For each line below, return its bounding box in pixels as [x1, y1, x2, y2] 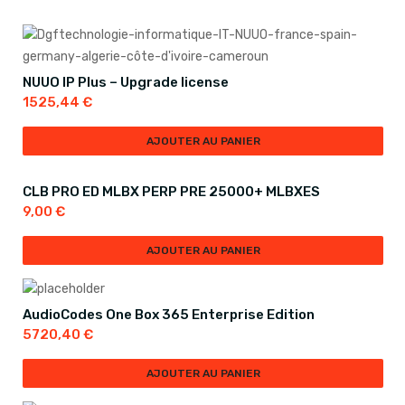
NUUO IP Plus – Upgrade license [23, 74, 229, 90]
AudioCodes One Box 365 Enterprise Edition [23, 306, 315, 323]
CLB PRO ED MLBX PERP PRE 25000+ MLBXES [23, 184, 320, 200]
